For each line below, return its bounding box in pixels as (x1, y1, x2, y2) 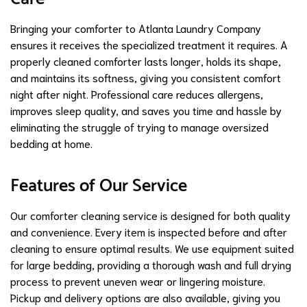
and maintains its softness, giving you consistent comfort (10, 69, 281, 84)
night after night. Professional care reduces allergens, (10, 86, 263, 101)
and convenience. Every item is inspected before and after (10, 223, 287, 238)
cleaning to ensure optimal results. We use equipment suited (10, 240, 294, 255)
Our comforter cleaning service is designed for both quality (10, 207, 291, 222)
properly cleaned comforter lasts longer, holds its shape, (10, 53, 281, 68)
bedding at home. (10, 135, 93, 150)
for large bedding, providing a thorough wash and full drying (10, 256, 291, 271)
